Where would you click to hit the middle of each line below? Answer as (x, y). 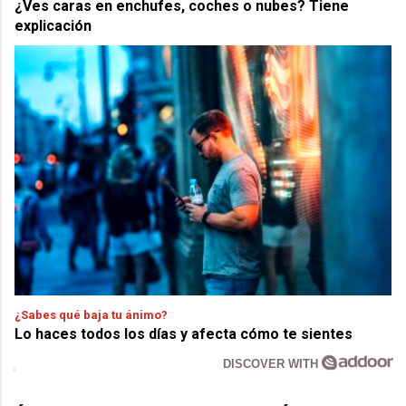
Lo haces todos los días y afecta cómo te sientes (184, 334)
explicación (53, 26)
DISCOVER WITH (273, 364)
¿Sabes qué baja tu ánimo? (92, 314)
